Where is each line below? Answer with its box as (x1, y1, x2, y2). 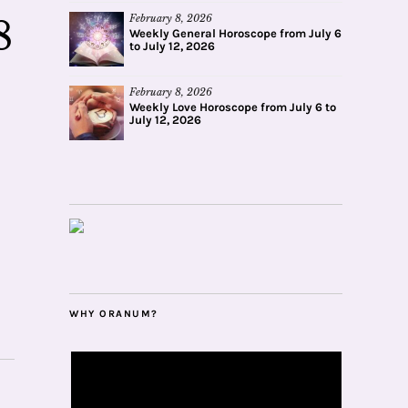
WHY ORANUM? (69, 308, 158, 320)
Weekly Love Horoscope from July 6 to (129, 100, 336, 114)
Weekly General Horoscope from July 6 (129, 26, 342, 40)
